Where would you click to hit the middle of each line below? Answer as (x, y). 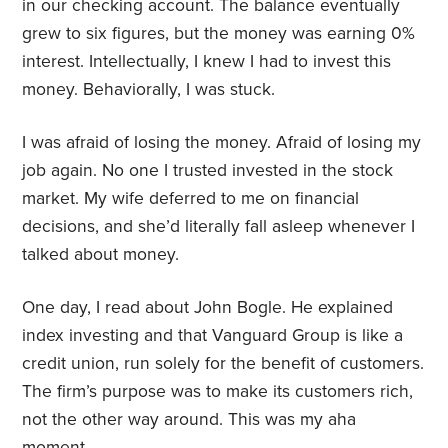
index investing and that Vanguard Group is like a (213, 336)
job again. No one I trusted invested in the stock (208, 171)
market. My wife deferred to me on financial (191, 199)
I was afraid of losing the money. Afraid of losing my (222, 143)
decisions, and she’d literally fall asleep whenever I (219, 227)
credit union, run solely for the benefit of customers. (223, 364)
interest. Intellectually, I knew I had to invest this (207, 62)
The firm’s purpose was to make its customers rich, (218, 392)
